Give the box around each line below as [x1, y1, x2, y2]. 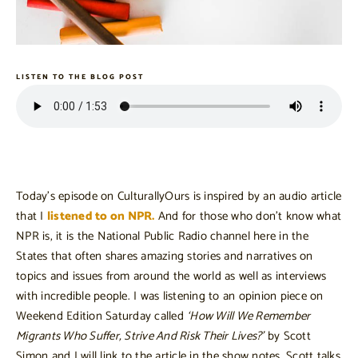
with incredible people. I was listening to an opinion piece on [16, 286, 324, 307]
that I [16, 206, 47, 227]
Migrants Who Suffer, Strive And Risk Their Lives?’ [16, 326, 265, 347]
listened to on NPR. [46, 206, 155, 227]
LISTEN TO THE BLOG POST [16, 70, 144, 83]
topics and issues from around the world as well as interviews [16, 266, 327, 287]
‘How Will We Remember [187, 306, 311, 327]
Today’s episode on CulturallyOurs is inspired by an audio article [16, 186, 342, 207]
